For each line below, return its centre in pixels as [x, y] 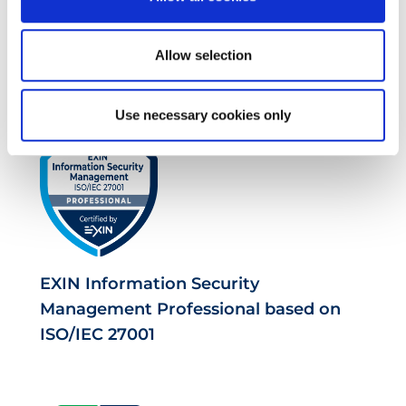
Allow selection [203, 55]
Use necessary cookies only [203, 114]
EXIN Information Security [150, 283]
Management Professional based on [190, 309]
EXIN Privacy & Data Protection [171, 42]
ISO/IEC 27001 [97, 334]
